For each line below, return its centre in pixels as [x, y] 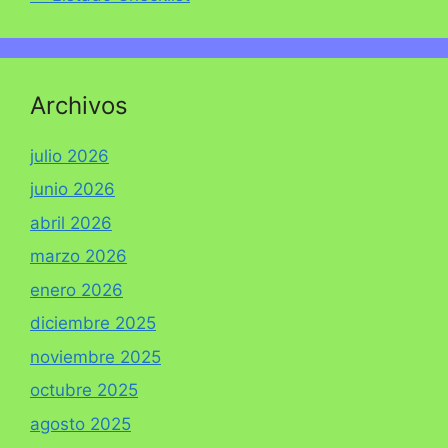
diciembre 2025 [93, 323]
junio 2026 [72, 189]
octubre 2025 [84, 390]
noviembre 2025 [95, 356]
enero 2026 [76, 289]
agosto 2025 [80, 423]
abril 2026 [71, 222]
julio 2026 [69, 155]
